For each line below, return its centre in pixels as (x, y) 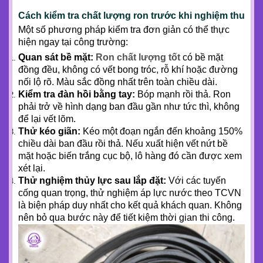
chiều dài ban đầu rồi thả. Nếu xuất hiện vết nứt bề (123, 143)
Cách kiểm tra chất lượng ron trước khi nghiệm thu (131, 15)
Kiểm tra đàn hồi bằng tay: (77, 94)
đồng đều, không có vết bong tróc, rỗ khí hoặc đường (128, 69)
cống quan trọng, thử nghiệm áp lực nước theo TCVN (130, 193)
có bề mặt (202, 57)
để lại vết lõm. (47, 119)
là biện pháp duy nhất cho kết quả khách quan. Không (130, 205)
